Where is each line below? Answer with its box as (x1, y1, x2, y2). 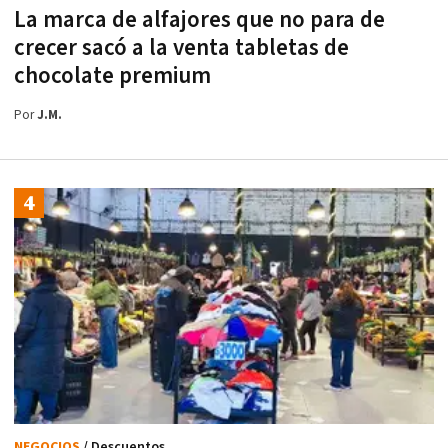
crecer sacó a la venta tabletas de (14, 32, 349, 63)
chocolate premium (14, 60, 211, 91)
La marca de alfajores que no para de (14, 4, 385, 35)
